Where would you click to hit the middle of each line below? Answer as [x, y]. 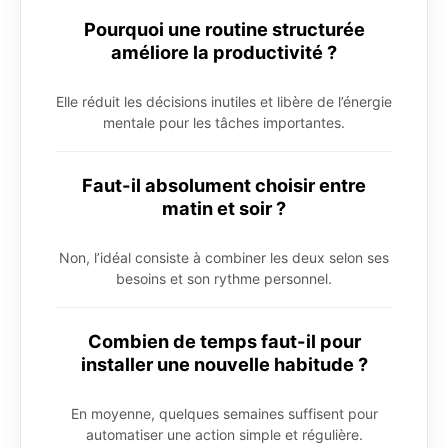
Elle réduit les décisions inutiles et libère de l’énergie [224, 102]
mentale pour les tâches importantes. [224, 123]
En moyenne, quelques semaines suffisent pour [224, 414]
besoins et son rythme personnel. [224, 279]
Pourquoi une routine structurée [224, 29]
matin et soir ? [224, 208]
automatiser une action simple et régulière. [224, 435]
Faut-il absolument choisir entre [224, 185]
